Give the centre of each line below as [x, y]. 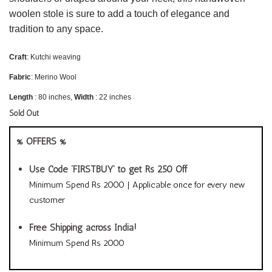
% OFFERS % [41, 141]
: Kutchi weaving [54, 57]
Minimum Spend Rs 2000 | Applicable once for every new [137, 184]
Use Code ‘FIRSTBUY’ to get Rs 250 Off [108, 169]
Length [21, 97]
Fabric [20, 77]
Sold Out [24, 114]
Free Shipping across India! [83, 227]
